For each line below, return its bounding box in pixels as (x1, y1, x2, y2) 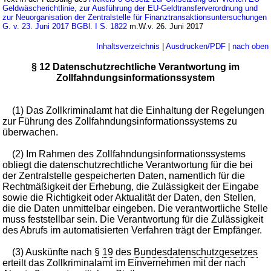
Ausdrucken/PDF (165, 41, 226, 51)
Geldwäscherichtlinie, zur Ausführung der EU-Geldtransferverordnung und (2, 3, 258, 13)
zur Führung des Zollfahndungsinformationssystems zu (2, 116, 238, 126)
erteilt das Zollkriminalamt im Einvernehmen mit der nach (2, 257, 246, 268)
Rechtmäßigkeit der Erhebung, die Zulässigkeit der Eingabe (2, 181, 260, 192)
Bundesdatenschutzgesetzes (134, 246, 258, 257)
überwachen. (2, 126, 59, 137)
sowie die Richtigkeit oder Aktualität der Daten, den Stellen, (2, 192, 256, 203)
